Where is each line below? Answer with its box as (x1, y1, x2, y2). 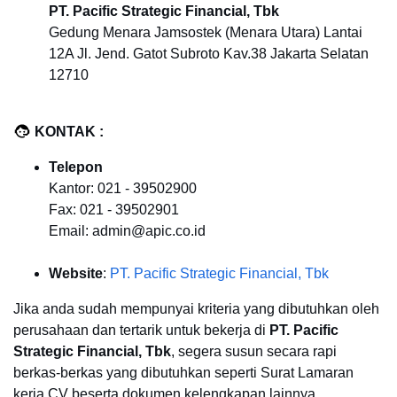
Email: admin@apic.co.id (49, 223, 206, 238)
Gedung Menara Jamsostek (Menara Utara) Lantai (49, 25, 362, 40)
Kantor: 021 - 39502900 (49, 181, 197, 196)
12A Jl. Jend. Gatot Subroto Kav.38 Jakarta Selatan (49, 46, 369, 61)
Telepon (49, 160, 103, 175)
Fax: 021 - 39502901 (49, 202, 179, 217)
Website (49, 266, 103, 281)
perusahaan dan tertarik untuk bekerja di (13, 323, 269, 338)
